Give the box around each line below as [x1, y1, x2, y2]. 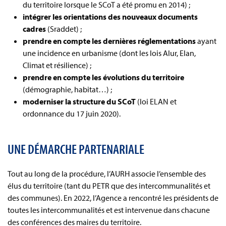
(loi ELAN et [136, 96, 177, 106]
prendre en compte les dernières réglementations [23, 35, 196, 46]
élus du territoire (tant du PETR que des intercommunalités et [8, 180, 210, 191]
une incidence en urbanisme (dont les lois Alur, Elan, [23, 47, 196, 58]
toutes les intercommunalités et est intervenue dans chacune [8, 204, 210, 215]
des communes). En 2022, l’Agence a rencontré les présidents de [8, 192, 218, 203]
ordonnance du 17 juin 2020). [23, 108, 121, 119]
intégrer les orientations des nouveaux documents [23, 11, 198, 22]
